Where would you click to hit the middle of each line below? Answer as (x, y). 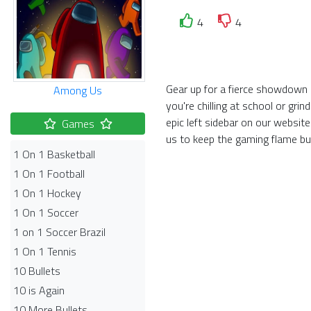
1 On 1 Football (49, 174)
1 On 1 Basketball (54, 154)
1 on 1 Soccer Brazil (59, 232)
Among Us (78, 90)
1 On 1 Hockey (47, 193)
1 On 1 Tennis (45, 251)
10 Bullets (37, 271)
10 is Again (39, 290)
